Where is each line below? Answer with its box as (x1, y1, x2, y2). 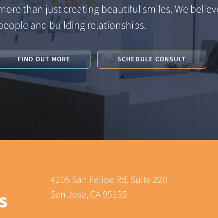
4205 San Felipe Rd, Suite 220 (51, 173, 167, 187)
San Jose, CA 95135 (51, 188, 127, 202)
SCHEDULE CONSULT (117, 54, 186, 64)
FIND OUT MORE (17, 54, 71, 64)
